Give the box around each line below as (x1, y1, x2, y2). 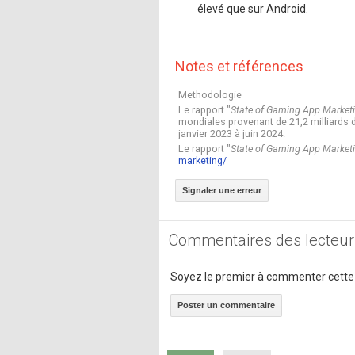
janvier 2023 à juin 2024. (177, 127, 285, 139)
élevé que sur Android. (197, 2, 308, 15)
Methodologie (177, 89, 242, 101)
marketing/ (177, 154, 227, 166)
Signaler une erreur (182, 185, 261, 196)
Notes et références (175, 58, 303, 74)
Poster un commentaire (177, 300, 275, 311)
